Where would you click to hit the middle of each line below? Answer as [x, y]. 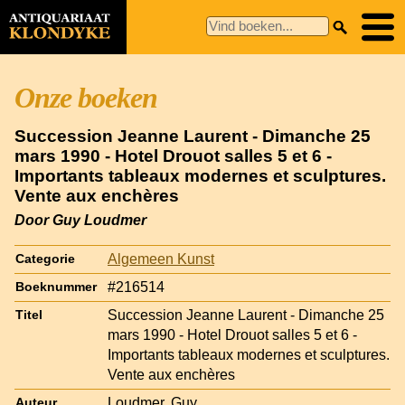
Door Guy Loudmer [80, 220]
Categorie [45, 259]
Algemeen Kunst [161, 259]
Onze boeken [86, 98]
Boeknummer [56, 287]
